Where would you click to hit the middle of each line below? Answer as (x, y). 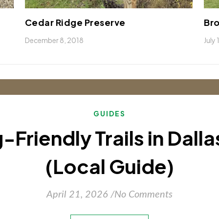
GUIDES (109, 113)
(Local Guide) (109, 166)
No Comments (143, 194)
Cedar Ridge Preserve (75, 22)
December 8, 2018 (54, 40)
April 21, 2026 (77, 194)
